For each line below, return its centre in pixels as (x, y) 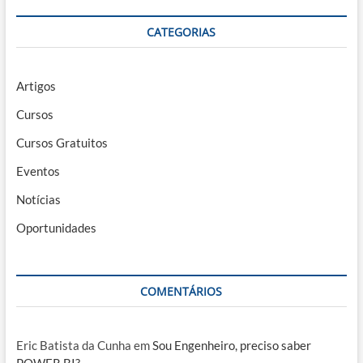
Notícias (38, 200)
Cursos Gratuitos (62, 143)
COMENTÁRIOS (181, 292)
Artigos (36, 86)
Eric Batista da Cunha (73, 346)
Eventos (38, 171)
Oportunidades (56, 228)
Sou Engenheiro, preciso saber (231, 346)
